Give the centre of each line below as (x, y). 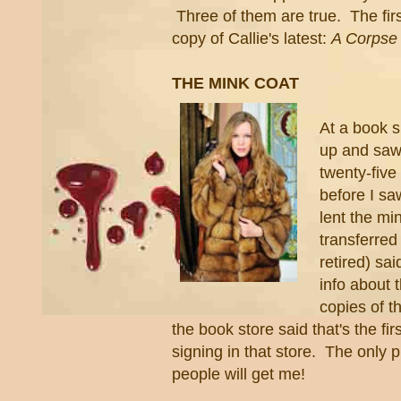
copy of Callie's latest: (252, 38)
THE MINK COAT (235, 83)
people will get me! (239, 374)
